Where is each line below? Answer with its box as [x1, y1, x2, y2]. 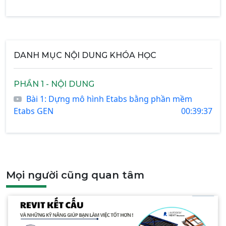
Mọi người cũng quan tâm [6, 169, 144, 182]
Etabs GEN [14, 105, 53, 117]
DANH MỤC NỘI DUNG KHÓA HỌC [14, 50, 156, 61]
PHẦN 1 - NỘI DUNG [14, 79, 94, 89]
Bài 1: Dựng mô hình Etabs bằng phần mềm [26, 93, 192, 105]
